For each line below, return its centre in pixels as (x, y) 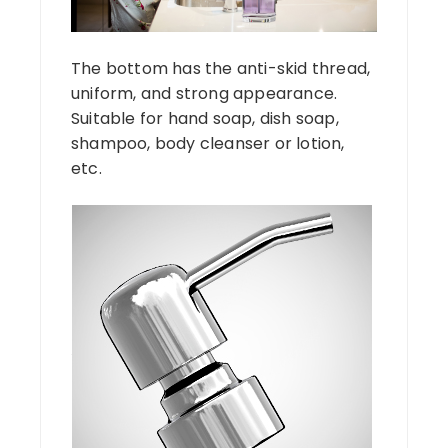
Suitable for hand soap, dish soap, (205, 118)
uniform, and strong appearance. (204, 93)
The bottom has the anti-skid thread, (221, 68)
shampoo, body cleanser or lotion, (208, 143)
